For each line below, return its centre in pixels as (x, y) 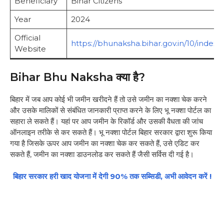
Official (27, 38)
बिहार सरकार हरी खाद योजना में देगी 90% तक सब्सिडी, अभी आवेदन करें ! (112, 176)
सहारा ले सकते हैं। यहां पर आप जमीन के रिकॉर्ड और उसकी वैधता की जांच (106, 121)
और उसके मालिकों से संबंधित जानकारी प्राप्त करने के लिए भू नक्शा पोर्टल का (110, 110)
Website (30, 49)
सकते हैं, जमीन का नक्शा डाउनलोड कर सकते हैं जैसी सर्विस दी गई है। (102, 154)
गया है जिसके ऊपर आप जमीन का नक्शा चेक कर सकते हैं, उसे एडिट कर (105, 143)
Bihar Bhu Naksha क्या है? (77, 77)
